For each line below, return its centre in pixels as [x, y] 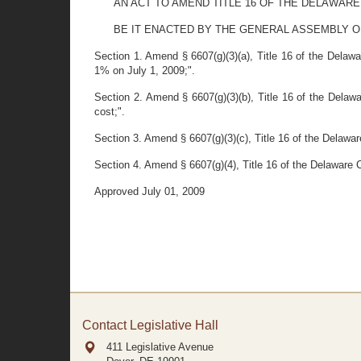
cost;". [110, 112]
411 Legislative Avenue [160, 347]
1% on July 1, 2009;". [145, 71]
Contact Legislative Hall [150, 325]
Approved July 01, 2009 [149, 191]
